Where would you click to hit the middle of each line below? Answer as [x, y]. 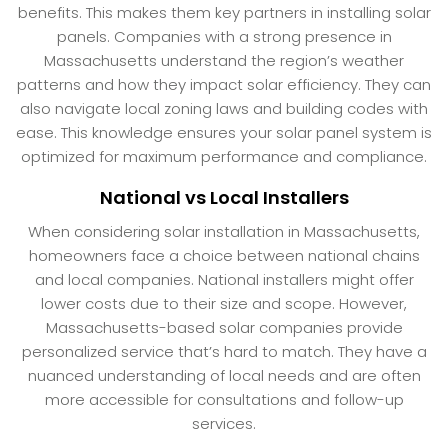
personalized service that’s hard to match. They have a [224, 351]
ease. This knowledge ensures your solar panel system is [224, 132]
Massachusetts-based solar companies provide [224, 327]
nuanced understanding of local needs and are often [224, 375]
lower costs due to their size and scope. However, [224, 303]
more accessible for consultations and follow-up [224, 399]
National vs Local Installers [224, 197]
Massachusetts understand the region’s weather [224, 60]
